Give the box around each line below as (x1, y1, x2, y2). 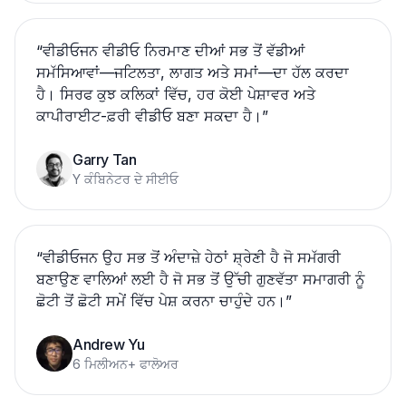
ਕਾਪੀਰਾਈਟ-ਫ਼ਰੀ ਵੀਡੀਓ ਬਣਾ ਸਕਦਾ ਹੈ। (36, 107, 262, 125)
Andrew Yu (72, 335, 145, 353)
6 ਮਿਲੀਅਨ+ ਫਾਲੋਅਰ (72, 356, 179, 372)
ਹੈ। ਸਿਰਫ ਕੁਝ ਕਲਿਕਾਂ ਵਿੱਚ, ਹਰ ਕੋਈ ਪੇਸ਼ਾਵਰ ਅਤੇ (36, 85, 315, 103)
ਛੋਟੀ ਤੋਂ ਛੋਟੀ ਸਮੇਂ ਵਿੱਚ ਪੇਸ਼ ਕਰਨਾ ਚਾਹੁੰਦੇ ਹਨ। (36, 292, 285, 310)
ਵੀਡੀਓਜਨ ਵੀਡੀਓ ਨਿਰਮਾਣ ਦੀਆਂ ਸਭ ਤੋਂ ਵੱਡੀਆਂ (43, 42, 304, 60)
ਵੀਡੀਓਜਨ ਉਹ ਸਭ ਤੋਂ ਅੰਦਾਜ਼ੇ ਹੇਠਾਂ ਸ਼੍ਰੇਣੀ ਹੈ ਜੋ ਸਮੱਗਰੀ (43, 248, 341, 266)
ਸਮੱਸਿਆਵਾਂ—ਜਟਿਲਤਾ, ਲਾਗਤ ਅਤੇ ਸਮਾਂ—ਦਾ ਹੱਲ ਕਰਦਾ (36, 63, 349, 82)
